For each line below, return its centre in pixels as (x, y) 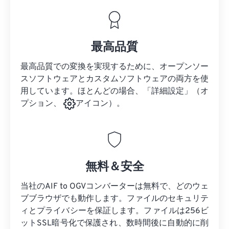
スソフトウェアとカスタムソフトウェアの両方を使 (114, 79)
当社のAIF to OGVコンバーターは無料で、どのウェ (114, 187)
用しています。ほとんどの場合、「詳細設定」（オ (114, 91)
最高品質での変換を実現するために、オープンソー (114, 67)
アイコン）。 (100, 104)
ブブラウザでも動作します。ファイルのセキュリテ (114, 199)
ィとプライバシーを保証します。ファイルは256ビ (114, 211)
